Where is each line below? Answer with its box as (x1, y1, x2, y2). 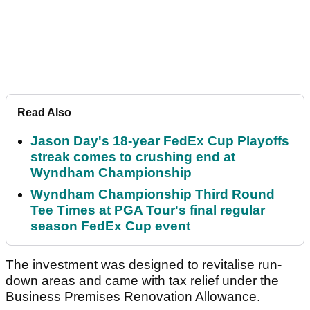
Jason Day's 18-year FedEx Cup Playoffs (30, 134, 289, 149)
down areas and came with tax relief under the (6, 273, 279, 289)
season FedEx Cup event (30, 219, 190, 234)
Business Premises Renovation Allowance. (6, 289, 260, 304)
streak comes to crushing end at (30, 149, 235, 165)
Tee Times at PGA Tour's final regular (30, 203, 265, 218)
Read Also (17, 107, 71, 119)
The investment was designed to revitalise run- (6, 257, 282, 273)
